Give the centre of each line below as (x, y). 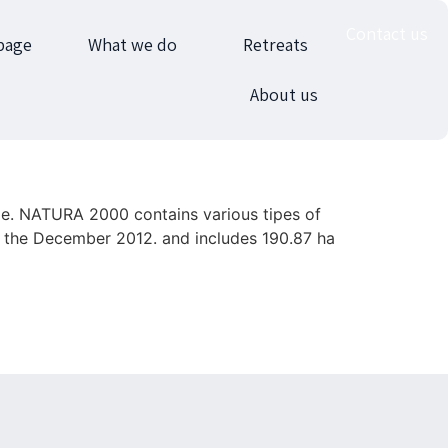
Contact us (386, 33)
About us (283, 94)
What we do (132, 44)
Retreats (275, 44)
